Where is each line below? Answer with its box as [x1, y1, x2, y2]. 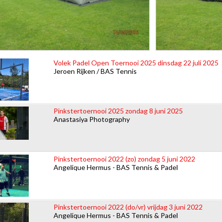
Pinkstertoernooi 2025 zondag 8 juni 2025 [54, 106, 183, 115]
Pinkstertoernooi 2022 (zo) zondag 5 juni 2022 [54, 154, 195, 163]
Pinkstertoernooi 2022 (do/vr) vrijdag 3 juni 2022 [54, 202, 203, 211]
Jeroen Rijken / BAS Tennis [54, 66, 137, 75]
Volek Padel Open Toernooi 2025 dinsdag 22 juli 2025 [54, 58, 219, 67]
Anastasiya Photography [54, 114, 130, 123]
